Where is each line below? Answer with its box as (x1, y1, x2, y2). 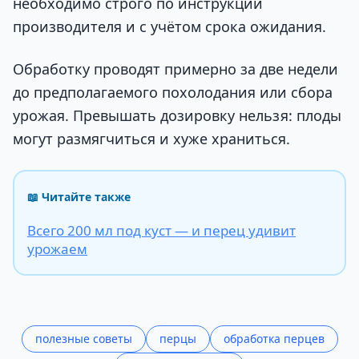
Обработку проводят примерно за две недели (13, 59, 338, 79)
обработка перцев (223, 331, 325, 347)
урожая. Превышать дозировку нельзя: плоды (13, 106, 341, 126)
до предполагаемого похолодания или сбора (13, 83, 333, 103)
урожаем (27, 240, 87, 259)
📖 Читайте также (27, 189, 131, 205)
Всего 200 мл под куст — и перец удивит (27, 221, 296, 240)
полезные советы (34, 331, 132, 347)
